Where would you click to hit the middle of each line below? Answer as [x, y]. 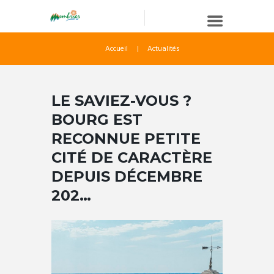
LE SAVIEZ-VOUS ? [121, 101]
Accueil [117, 49]
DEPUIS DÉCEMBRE [127, 177]
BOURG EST [97, 120]
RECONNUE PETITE [126, 139]
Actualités [163, 49]
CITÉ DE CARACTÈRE [132, 158]
